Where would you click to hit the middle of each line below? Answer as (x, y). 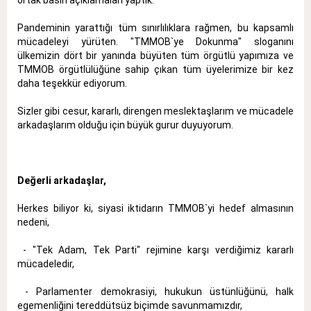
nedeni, (33, 222)
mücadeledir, (46, 263)
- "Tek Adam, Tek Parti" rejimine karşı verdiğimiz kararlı (155, 250)
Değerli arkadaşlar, (62, 180)
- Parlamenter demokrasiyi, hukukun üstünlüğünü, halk (155, 291)
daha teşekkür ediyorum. (72, 83)
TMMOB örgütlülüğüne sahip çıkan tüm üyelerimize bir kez (155, 69)
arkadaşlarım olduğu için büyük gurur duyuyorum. (125, 125)
